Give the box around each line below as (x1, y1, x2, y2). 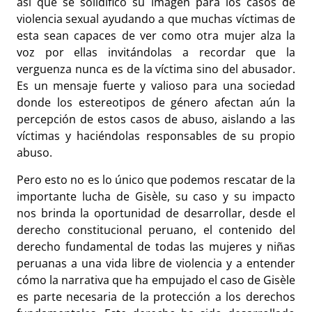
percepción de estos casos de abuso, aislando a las (17, 111, 295, 127)
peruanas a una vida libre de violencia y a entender (17, 255, 295, 271)
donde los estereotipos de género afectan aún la (17, 95, 295, 111)
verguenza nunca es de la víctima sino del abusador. (17, 61, 295, 77)
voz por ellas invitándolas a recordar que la (17, 45, 295, 61)
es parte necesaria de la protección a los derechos (17, 288, 295, 304)
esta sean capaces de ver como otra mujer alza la (17, 28, 295, 44)
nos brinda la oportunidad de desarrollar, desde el (17, 205, 295, 221)
